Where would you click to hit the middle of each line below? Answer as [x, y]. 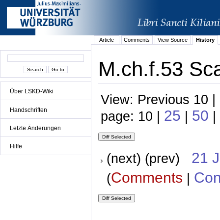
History [205, 40]
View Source [172, 40]
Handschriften [28, 110]
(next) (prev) [149, 159]
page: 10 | [132, 116]
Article [106, 40]
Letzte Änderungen [35, 128]
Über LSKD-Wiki [32, 92]
